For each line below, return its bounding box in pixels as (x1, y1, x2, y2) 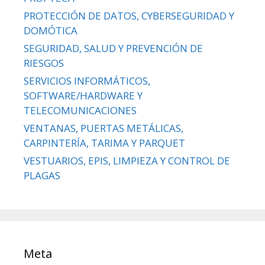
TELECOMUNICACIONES (24, 104, 137, 118)
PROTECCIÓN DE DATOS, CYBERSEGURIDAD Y (24, 9, 234, 23)
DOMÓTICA (24, 24, 77, 38)
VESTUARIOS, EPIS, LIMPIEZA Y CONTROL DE (24, 154, 230, 168)
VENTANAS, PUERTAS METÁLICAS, (24, 121, 183, 135)
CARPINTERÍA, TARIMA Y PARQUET (24, 136, 185, 150)
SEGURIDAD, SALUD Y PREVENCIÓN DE (24, 41, 203, 56)
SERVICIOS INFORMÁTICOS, (24, 74, 150, 88)
